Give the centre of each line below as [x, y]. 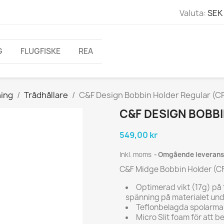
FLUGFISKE [40, 51]
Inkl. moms [136, 155]
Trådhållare [46, 95]
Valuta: [192, 13]
